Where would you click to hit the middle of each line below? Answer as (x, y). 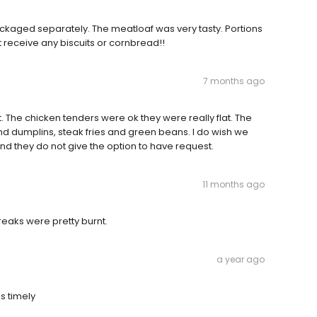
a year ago (241, 259)
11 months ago (234, 184)
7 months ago (234, 81)
